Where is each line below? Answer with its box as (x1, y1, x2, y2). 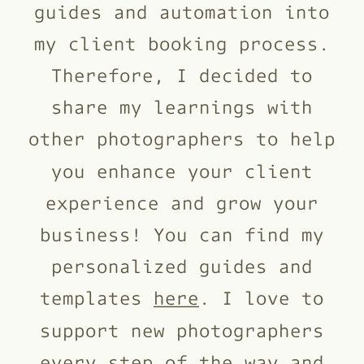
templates (40, 285, 154, 310)
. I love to (199, 285, 324, 310)
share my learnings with (51, 94, 313, 119)
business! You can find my (40, 222, 324, 246)
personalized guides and (51, 253, 313, 278)
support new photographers (40, 317, 324, 342)
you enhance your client (51, 158, 313, 183)
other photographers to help (28, 126, 336, 150)
